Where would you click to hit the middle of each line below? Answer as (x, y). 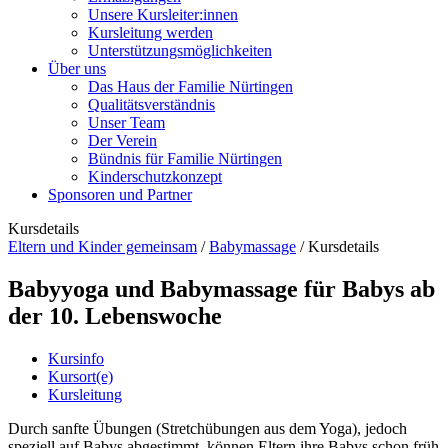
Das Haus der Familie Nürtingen (190, 86)
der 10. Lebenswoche (115, 315)
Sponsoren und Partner (120, 194)
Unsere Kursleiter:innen (163, 14)
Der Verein (122, 140)
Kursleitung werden (150, 32)
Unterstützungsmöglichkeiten (180, 50)
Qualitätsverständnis (151, 104)
